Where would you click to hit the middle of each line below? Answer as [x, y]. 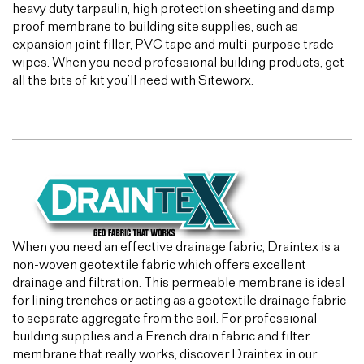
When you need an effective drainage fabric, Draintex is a [176, 247]
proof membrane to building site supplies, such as [155, 27]
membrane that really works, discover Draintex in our [165, 355]
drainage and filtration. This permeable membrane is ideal [178, 283]
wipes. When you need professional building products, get [178, 63]
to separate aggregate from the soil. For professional [165, 319]
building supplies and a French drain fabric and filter [161, 337]
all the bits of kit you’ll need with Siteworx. [133, 81]
